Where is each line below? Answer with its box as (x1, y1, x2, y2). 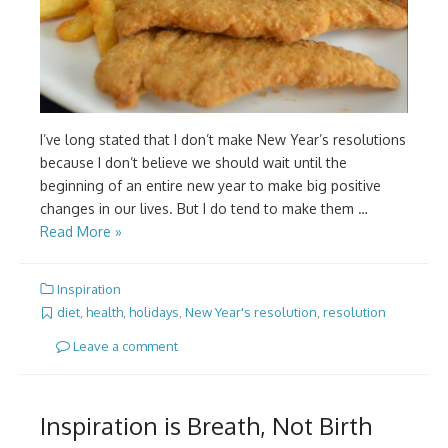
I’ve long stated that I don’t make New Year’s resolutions (40, 131, 406, 148)
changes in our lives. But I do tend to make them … (40, 200, 368, 217)
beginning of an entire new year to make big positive (40, 177, 381, 194)
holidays (129, 304, 179, 321)
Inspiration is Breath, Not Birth (40, 409, 372, 441)
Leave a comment (70, 337, 178, 354)
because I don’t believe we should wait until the (40, 154, 347, 171)
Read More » (40, 223, 122, 240)
